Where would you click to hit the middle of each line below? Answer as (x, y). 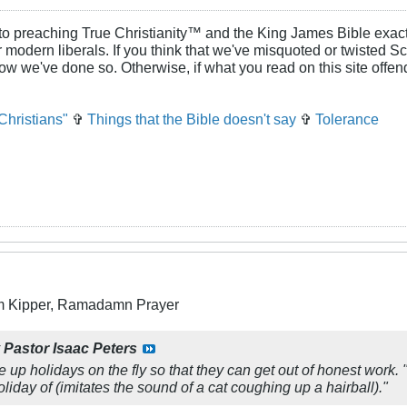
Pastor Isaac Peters (70, 348)
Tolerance (347, 119)
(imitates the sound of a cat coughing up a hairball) (217, 387)
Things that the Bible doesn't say (192, 119)
